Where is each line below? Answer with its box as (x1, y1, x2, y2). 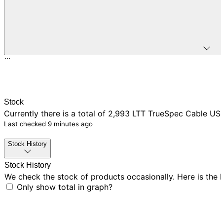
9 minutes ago (48, 119, 93, 128)
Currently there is (4, 108, 69, 118)
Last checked (4, 119, 48, 128)
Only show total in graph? (14, 182, 112, 192)
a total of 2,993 (71, 108, 130, 118)
